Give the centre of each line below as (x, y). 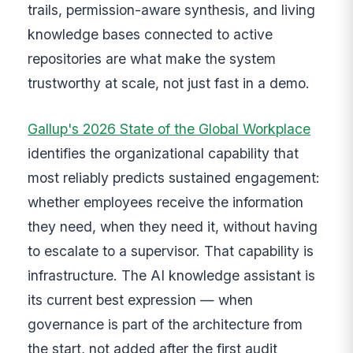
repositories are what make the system (152, 59)
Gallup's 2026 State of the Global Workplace (169, 128)
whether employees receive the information (166, 202)
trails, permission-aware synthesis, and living (172, 10)
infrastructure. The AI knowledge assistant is (172, 275)
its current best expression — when (141, 299)
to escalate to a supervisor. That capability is (171, 251)
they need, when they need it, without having (173, 226)
